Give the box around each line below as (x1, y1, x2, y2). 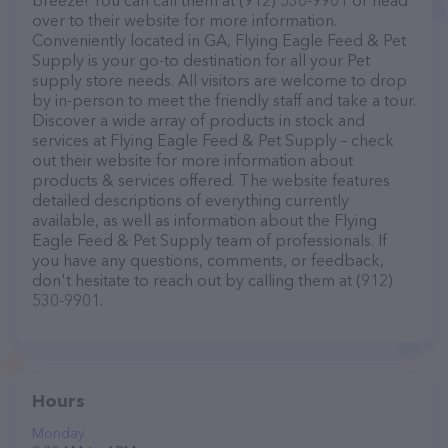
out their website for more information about (32, 150, 353, 170)
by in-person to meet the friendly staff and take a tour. (32, 90, 416, 110)
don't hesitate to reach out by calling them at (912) (32, 270, 393, 290)
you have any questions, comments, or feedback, (32, 250, 384, 270)
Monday (32, 424, 85, 442)
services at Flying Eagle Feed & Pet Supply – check (32, 130, 394, 150)
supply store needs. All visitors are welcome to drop (32, 70, 407, 90)
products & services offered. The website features (32, 170, 390, 190)
